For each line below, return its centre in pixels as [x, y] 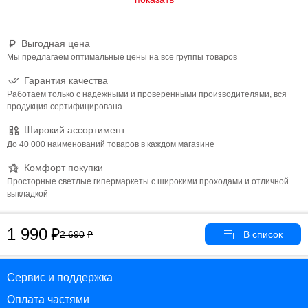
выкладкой [27, 194]
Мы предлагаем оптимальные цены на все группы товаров [122, 57]
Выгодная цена [56, 43]
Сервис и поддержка [60, 277]
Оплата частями [48, 299]
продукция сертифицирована [65, 107]
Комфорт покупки [64, 167]
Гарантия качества [66, 80]
